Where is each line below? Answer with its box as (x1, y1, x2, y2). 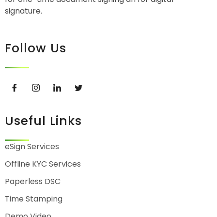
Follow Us (5, 40, 66, 57)
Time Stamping (5, 193, 62, 204)
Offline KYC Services (5, 158, 81, 170)
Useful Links (5, 112, 82, 129)
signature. (5, 5, 42, 16)
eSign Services (5, 141, 59, 152)
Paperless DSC (5, 176, 61, 187)
